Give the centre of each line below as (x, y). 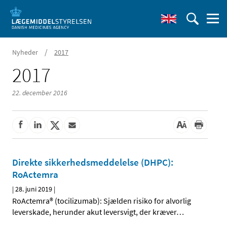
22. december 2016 (40, 93)
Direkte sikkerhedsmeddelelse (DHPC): (93, 162)
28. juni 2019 (34, 189)
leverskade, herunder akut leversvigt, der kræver (94, 212)
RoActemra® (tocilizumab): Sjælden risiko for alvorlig (102, 201)
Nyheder (25, 52)
